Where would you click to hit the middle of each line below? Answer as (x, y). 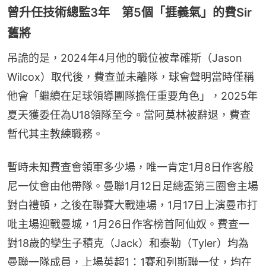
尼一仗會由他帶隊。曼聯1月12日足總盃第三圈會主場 (133, 186)
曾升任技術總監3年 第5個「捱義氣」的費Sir (129, 12)
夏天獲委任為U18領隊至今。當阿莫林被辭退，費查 (129, 115)
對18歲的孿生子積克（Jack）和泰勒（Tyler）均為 (128, 243)
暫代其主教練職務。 (55, 134)
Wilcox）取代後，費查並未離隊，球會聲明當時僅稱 (131, 77)
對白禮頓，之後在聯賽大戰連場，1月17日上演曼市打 (132, 205)
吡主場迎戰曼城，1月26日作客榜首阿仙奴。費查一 (128, 224)
